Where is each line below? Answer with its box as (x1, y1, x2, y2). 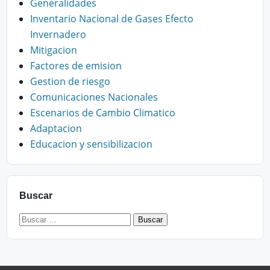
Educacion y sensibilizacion (30, 137, 152, 151)
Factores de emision (30, 58, 122, 72)
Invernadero (30, 27, 86, 41)
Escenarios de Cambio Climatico (30, 105, 175, 119)
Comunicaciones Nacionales (30, 90, 158, 104)
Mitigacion (30, 43, 77, 57)
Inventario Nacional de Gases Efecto (30, 11, 193, 25)
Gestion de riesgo (30, 74, 110, 88)
